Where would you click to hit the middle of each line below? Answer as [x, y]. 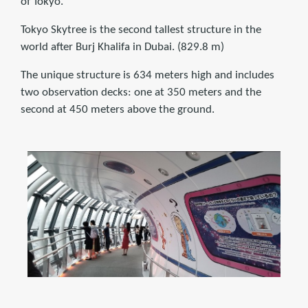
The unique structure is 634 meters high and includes [147, 75]
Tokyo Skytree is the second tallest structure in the [141, 30]
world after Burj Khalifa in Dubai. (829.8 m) [122, 47]
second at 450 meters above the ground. [118, 109]
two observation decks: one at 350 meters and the [141, 92]
